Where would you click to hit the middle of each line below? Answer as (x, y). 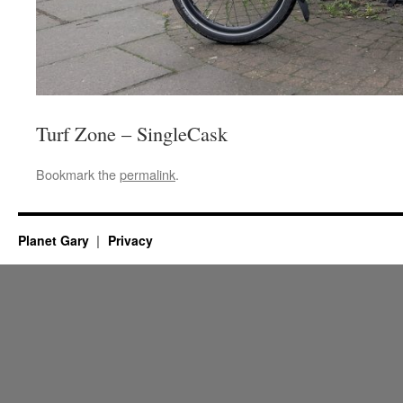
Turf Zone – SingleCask (132, 134)
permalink (148, 175)
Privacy (130, 241)
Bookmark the (78, 175)
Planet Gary (55, 241)
